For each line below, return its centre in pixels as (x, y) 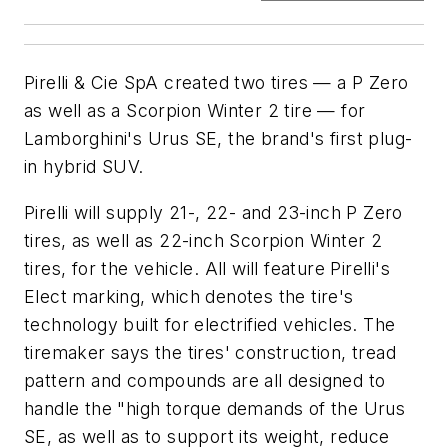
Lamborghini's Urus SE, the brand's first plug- (218, 139)
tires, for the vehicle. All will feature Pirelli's (207, 268)
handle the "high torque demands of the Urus (215, 408)
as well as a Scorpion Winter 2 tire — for (195, 111)
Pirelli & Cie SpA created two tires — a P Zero (216, 83)
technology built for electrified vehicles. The (210, 324)
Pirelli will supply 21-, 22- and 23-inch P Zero (213, 212)
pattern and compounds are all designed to (205, 380)
